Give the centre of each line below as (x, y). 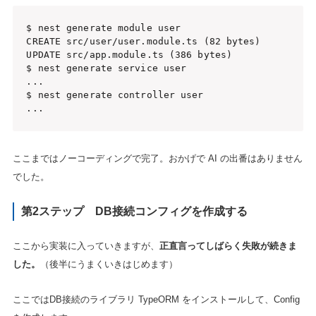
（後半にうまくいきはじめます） (109, 264)
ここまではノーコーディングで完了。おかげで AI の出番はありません (157, 159)
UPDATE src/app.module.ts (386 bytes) (129, 55)
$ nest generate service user (107, 68)
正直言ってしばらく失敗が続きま (228, 245)
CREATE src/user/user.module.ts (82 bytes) (144, 42)
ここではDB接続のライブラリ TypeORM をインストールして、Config (156, 299)
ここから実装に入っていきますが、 (86, 245)
